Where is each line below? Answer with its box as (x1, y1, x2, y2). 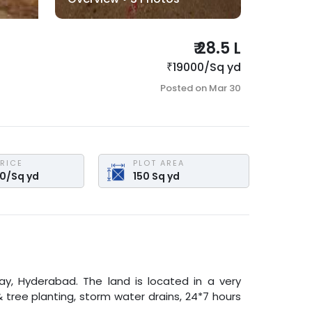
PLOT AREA (133, 157, 185, 169)
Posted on (159, 81, 209, 95)
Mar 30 (208, 81, 241, 95)
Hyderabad (17, 273, 76, 288)
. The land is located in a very (75, 273, 242, 288)
